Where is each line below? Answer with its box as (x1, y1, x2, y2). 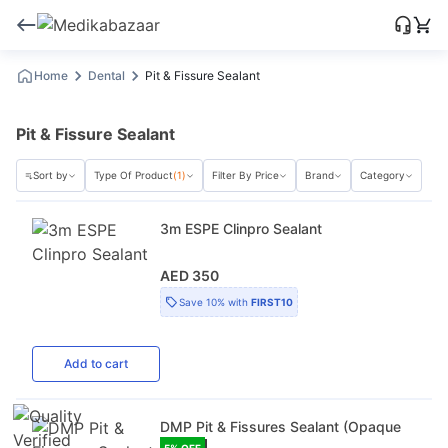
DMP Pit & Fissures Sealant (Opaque (160, 417, 401, 435)
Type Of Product (94, 169, 173, 182)
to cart (88, 355, 128, 371)
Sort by (33, 169, 68, 182)
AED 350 (160, 266, 219, 284)
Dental (88, 68, 125, 83)
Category (360, 169, 405, 182)
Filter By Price (212, 169, 279, 182)
